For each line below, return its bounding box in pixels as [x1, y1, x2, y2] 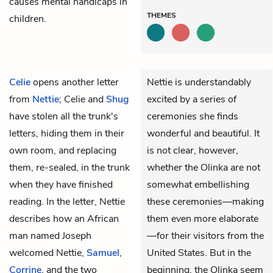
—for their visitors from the [147, 229, 264, 243]
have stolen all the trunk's [9, 109, 118, 123]
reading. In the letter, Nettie [9, 194, 125, 208]
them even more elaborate [147, 211, 258, 225]
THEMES [147, 10, 176, 20]
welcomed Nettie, [9, 246, 87, 260]
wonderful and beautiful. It [147, 126, 260, 140]
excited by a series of [147, 92, 236, 106]
